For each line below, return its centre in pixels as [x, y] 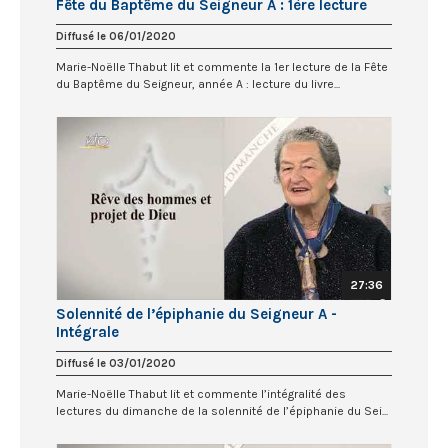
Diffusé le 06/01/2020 [116, 36]
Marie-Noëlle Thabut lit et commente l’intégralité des [201, 394]
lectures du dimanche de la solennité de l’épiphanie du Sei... [222, 411]
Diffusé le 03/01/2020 [116, 364]
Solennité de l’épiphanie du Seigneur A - [196, 314]
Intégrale [87, 332]
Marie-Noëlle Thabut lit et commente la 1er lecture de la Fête [222, 66]
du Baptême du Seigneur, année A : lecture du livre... [198, 83]
